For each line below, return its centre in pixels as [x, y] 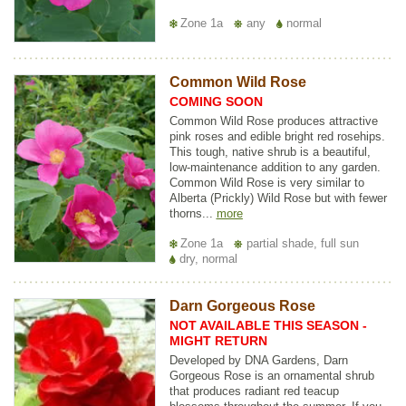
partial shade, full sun [300, 244]
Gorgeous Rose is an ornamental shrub [271, 376]
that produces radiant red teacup [254, 391]
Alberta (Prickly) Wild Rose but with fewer [278, 198]
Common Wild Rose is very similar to [266, 183]
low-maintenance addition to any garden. [275, 168]
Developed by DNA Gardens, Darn [258, 361]
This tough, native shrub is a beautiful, [270, 152]
